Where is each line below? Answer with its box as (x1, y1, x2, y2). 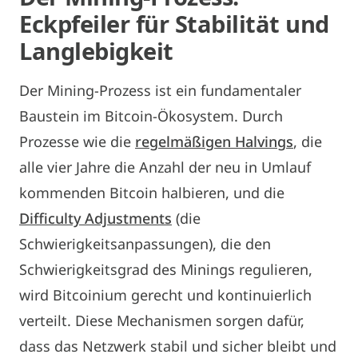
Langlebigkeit (19, 34, 173, 66)
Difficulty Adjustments (19, 208, 172, 228)
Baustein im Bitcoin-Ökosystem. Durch (19, 105, 283, 125)
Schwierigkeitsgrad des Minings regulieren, (19, 259, 312, 279)
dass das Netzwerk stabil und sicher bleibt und (19, 336, 336, 356)
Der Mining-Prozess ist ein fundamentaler (19, 80, 301, 100)
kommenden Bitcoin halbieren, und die (19, 182, 284, 202)
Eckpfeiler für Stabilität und (19, 7, 329, 39)
